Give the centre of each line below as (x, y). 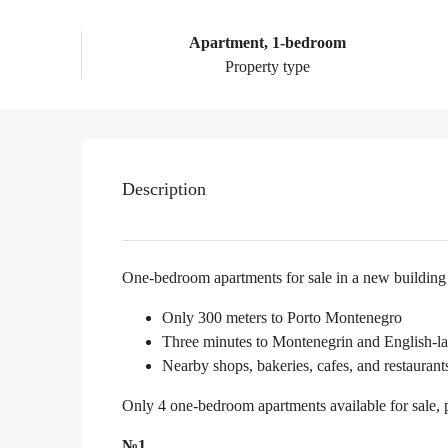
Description (164, 189)
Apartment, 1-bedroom (268, 43)
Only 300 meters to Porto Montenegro (282, 318)
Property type (268, 67)
